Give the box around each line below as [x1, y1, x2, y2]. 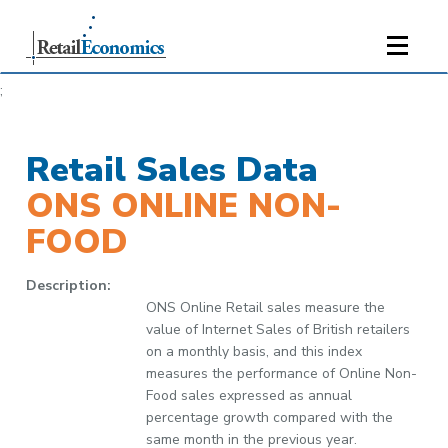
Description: [26, 276, 112, 295]
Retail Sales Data [26, 147, 319, 193]
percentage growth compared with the [146, 408, 394, 427]
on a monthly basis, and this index [146, 342, 363, 361]
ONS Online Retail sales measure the [146, 298, 386, 317]
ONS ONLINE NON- [26, 183, 342, 229]
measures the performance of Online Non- [146, 364, 418, 383]
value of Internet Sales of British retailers [146, 320, 411, 339]
